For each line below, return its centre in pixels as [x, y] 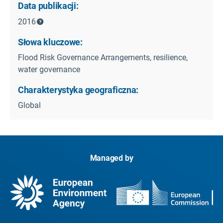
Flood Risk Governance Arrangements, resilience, [103, 57]
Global [29, 105]
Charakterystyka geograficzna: [78, 90]
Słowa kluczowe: [50, 42]
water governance [49, 69]
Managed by [111, 158]
